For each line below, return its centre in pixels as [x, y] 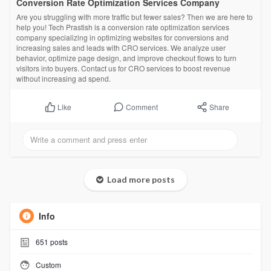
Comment [142, 106]
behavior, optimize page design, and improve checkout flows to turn [126, 57]
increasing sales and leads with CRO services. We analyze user [121, 47]
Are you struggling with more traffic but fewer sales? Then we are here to [134, 16]
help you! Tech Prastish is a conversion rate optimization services [122, 27]
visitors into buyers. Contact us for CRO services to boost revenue [123, 68]
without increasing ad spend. [63, 78]
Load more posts [139, 180]
